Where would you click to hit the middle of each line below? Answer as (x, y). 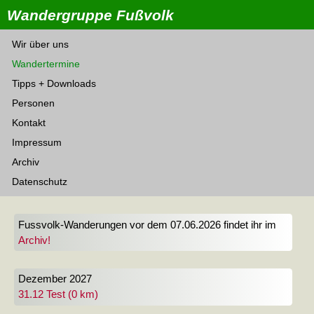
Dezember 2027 (55, 279)
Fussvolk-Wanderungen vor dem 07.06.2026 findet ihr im (147, 225)
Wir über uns (40, 44)
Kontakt (29, 123)
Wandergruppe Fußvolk (90, 15)
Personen (33, 103)
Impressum (37, 142)
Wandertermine (46, 64)
